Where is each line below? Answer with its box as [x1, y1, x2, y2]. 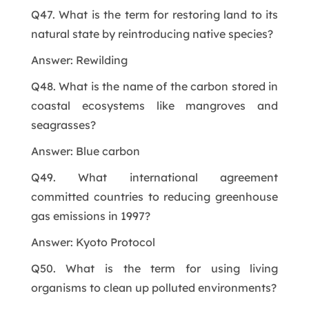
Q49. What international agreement [30, 170, 279, 184]
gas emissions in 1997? [30, 208, 150, 223]
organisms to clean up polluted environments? [30, 280, 277, 295]
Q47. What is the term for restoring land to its [30, 7, 279, 21]
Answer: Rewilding [30, 52, 128, 67]
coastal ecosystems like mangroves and [30, 98, 279, 112]
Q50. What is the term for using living [30, 261, 279, 275]
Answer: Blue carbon [30, 143, 140, 158]
